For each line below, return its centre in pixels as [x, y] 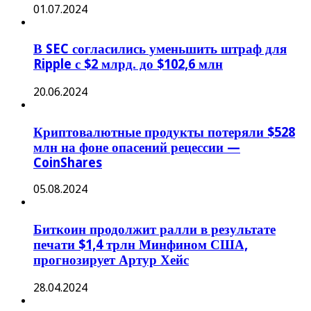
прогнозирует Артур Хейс [111, 260]
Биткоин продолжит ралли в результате [154, 230]
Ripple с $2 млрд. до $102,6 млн [128, 65]
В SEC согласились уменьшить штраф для [160, 49]
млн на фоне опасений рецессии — [137, 147]
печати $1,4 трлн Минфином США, [141, 245]
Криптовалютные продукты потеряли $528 [164, 132]
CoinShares [68, 162]
